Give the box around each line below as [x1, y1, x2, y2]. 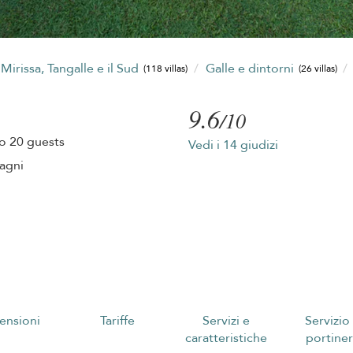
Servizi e [202, 311, 250, 329]
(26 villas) [298, 62, 337, 76]
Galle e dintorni [205, 59, 297, 77]
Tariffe [100, 311, 136, 329]
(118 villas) [143, 62, 188, 76]
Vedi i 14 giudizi [188, 136, 278, 154]
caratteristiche [184, 329, 267, 347]
